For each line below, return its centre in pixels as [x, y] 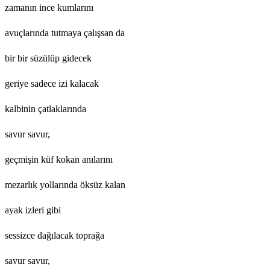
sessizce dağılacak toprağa [55, 235]
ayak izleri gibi [33, 210]
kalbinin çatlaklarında [46, 108]
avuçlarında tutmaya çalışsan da [65, 33]
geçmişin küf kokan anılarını [59, 159]
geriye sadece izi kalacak [52, 83]
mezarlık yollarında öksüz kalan [65, 184]
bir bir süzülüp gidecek [48, 58]
